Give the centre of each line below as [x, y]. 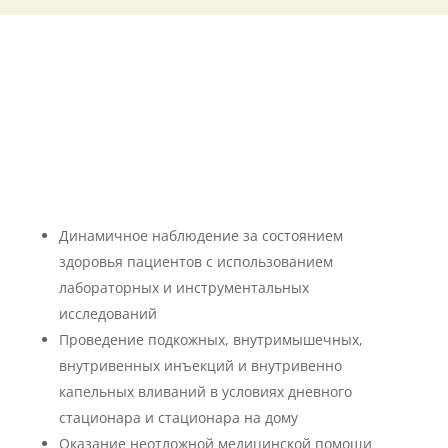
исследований [107, 313]
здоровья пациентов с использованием [195, 261]
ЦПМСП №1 [224, 137]
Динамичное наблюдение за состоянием [200, 235]
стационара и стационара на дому [178, 417]
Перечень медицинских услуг [224, 108]
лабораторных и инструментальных [185, 287]
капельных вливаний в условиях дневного [205, 391]
